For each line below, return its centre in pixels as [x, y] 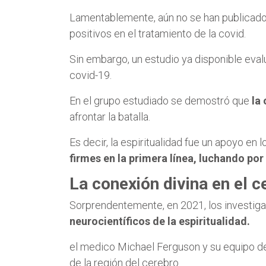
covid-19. [91, 75]
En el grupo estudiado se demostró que [161, 100]
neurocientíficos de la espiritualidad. [160, 221]
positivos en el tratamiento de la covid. [158, 33]
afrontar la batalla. [110, 116]
